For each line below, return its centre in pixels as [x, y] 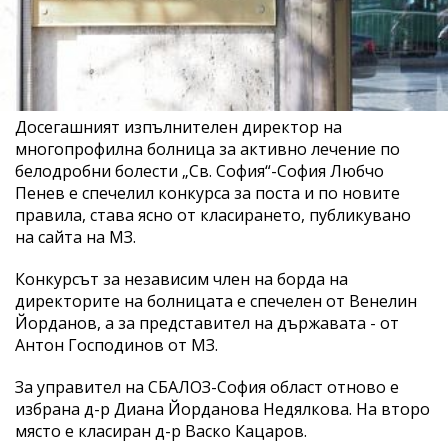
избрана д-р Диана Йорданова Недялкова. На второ [222, 408]
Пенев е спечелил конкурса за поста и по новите [207, 192]
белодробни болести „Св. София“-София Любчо [199, 170]
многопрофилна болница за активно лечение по [207, 148]
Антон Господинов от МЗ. [116, 344]
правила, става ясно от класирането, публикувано [213, 214]
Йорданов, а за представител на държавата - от [207, 322]
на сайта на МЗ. [75, 236]
